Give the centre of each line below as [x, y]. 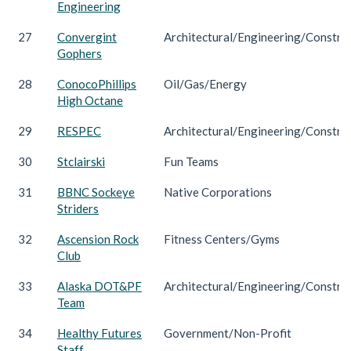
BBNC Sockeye [96, 192]
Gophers [80, 53]
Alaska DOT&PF [100, 286]
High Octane [90, 100]
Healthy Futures [100, 333]
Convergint [87, 36]
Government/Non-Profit [228, 333]
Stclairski [81, 161]
